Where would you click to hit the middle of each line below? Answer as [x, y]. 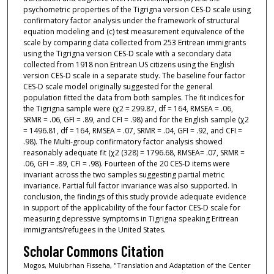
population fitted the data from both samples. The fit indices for [134, 97]
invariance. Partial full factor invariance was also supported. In [130, 185]
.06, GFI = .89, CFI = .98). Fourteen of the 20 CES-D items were [126, 163]
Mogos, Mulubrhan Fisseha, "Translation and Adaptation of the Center [137, 265]
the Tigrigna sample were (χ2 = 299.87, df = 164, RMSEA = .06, [128, 108]
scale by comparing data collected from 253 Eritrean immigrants [134, 42]
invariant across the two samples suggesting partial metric [124, 174]
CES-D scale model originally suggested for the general [117, 86]
